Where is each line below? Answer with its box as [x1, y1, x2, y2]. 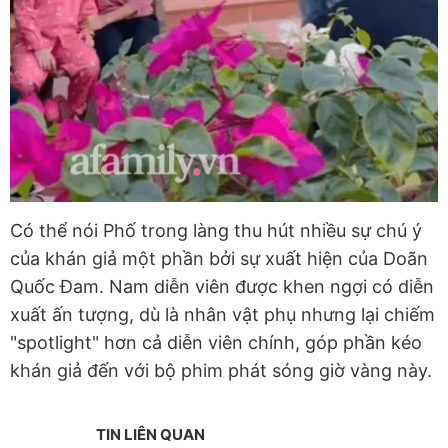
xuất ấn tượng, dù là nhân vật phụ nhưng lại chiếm [10, 304, 435, 326]
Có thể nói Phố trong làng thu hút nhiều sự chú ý [10, 220, 422, 242]
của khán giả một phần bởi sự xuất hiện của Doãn [10, 248, 428, 270]
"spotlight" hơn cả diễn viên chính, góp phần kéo [10, 332, 422, 354]
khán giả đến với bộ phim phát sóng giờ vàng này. [10, 360, 432, 382]
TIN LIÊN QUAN [95, 425, 205, 445]
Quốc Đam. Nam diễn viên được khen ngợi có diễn [10, 276, 434, 298]
